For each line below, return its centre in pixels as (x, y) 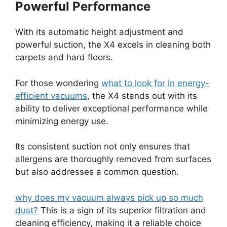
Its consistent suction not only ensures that (103, 147)
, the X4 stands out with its (142, 96)
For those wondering (58, 83)
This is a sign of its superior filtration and (123, 210)
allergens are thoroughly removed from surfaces (113, 159)
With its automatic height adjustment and (99, 32)
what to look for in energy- (155, 83)
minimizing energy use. (62, 121)
